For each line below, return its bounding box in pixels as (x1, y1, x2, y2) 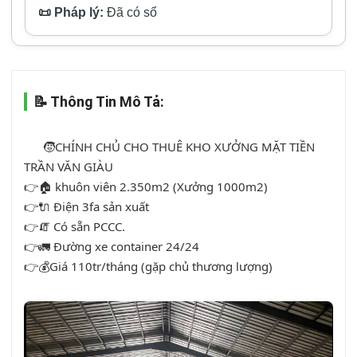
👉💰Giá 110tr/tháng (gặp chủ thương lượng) (24, 258, 273, 274)
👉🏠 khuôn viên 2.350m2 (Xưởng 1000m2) (24, 178, 268, 194)
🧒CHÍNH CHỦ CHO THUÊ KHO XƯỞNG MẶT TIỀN (24, 139, 43, 155)
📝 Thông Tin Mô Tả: (33, 93, 164, 110)
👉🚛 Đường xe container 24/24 (24, 238, 199, 254)
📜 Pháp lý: (38, 6, 104, 19)
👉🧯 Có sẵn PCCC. (24, 218, 125, 234)
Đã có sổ (104, 6, 157, 19)
